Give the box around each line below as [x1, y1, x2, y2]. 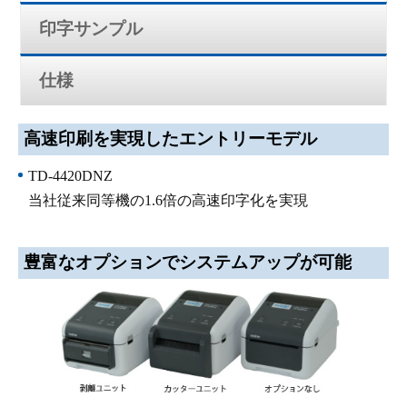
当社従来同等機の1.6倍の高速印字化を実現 [28, 193, 309, 209]
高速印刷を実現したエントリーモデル [23, 129, 317, 149]
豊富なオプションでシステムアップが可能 [23, 253, 352, 273]
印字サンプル [39, 18, 143, 38]
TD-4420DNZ [28, 168, 114, 184]
